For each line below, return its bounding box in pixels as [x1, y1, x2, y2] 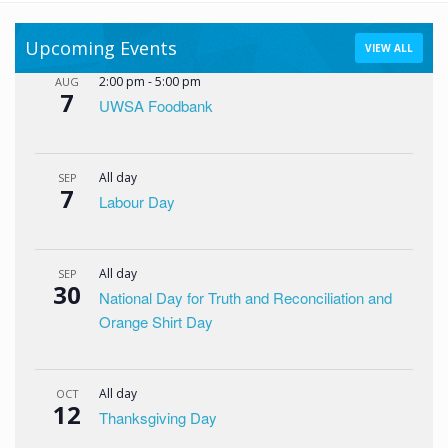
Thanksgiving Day [99, 407, 217, 428]
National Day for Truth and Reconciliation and [99, 287, 392, 308]
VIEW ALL [365, 41, 413, 55]
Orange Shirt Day [99, 311, 213, 332]
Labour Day [99, 191, 175, 212]
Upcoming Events [25, 36, 177, 60]
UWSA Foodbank [99, 95, 213, 116]
